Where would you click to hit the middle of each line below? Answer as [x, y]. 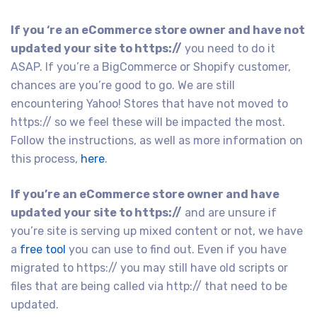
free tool [43, 249]
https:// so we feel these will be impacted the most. [148, 122]
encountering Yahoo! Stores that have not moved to [149, 103]
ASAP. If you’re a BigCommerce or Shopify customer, [151, 67]
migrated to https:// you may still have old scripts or [149, 267]
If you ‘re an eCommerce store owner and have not [158, 30]
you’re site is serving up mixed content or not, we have [157, 231]
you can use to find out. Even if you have [176, 249]
